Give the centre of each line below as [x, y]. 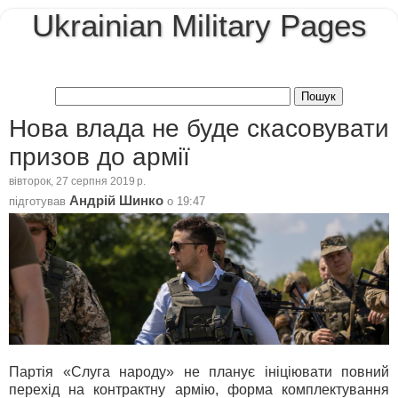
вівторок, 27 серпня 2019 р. [77, 182]
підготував [39, 201]
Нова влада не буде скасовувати [199, 128]
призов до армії [99, 156]
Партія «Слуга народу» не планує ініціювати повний [199, 371]
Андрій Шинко [116, 200]
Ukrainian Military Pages [199, 26]
